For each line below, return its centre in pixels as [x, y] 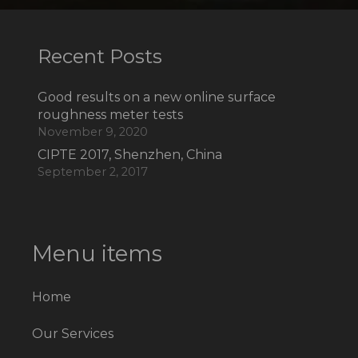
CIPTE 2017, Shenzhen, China [129, 155]
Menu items [97, 254]
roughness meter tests [110, 115]
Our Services [72, 334]
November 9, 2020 [92, 132]
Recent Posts [99, 57]
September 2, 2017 [92, 172]
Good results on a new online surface [156, 97]
